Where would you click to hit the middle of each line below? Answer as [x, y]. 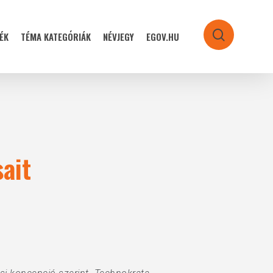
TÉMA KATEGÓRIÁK [56, 37]
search [238, 37]
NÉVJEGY [119, 37]
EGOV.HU [163, 37]
